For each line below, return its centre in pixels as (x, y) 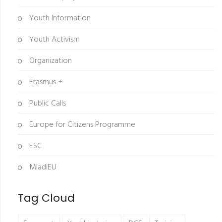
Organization (50, 61)
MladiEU (42, 167)
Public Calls (47, 103)
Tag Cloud (46, 198)
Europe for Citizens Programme (81, 125)
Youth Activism (54, 39)
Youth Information (59, 18)
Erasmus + (45, 82)
